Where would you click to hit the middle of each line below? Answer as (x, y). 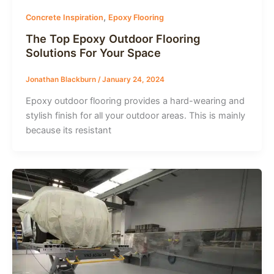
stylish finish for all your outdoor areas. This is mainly (135, 115)
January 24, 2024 (133, 79)
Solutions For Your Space (93, 53)
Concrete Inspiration (64, 18)
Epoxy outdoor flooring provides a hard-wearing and (135, 101)
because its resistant (68, 130)
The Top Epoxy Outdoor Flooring (113, 39)
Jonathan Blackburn (61, 79)
